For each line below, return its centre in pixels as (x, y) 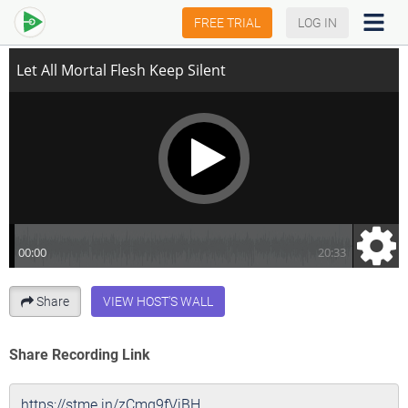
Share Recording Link (80, 354)
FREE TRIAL (227, 22)
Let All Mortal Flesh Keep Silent (108, 20)
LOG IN (317, 22)
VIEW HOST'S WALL (158, 301)
